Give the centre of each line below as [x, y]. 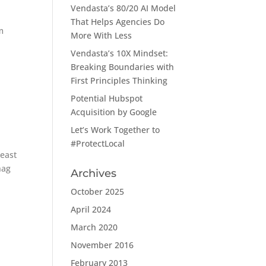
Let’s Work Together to [115, 130]
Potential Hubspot [107, 98]
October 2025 [98, 191]
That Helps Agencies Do [118, 22]
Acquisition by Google [114, 112]
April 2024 [91, 209]
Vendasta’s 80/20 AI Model [123, 8]
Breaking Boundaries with [123, 67]
